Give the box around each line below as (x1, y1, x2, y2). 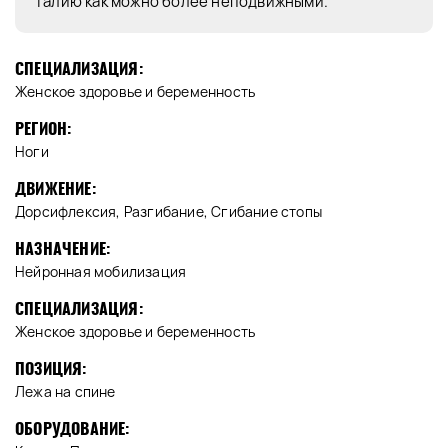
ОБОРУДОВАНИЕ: (15, 418, 130, 440)
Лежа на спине (15, 382, 116, 402)
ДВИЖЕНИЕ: (15, 178, 96, 200)
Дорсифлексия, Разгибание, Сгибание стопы (15, 202, 322, 222)
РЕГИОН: (15, 118, 72, 140)
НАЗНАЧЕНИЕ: (15, 238, 111, 260)
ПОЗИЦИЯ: (15, 358, 87, 380)
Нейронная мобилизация (15, 262, 187, 282)
